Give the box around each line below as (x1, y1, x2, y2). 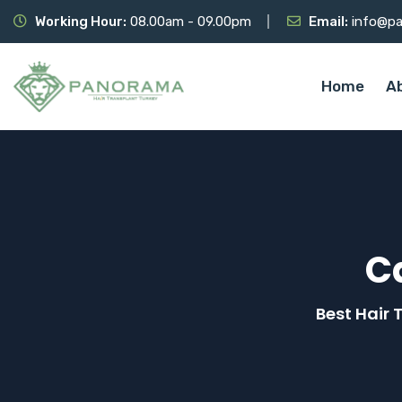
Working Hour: (35, 13, 127, 30)
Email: (309, 13, 348, 30)
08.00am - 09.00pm (127, 13, 251, 30)
